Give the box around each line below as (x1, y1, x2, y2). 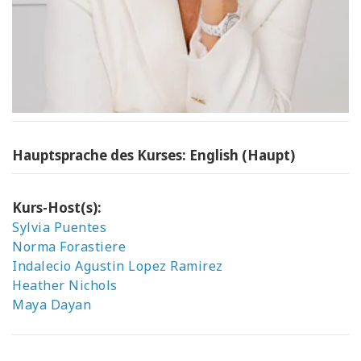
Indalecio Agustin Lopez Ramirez (12, 256, 223, 275)
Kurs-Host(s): (12, 197, 102, 217)
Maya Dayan (12, 295, 91, 313)
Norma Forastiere (12, 237, 126, 255)
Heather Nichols (12, 276, 118, 294)
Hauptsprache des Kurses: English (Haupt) (12, 145, 295, 164)
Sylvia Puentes (12, 218, 106, 236)
